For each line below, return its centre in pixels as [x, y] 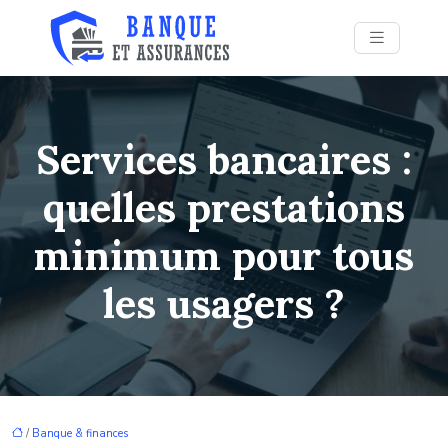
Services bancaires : [224, 159]
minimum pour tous [224, 255]
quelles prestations [224, 207]
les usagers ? [224, 303]
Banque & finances [80, 433]
